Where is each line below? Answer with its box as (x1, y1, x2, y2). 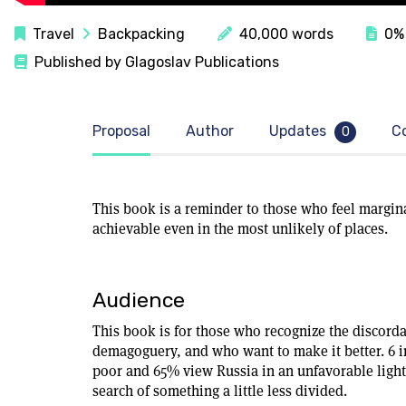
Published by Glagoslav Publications (27, 53, 279, 71)
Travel (25, 24, 82, 43)
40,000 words (232, 24, 333, 43)
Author (186, 121, 234, 140)
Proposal (92, 121, 150, 140)
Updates (269, 121, 330, 140)
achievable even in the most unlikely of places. (92, 218, 391, 238)
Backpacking (91, 24, 185, 43)
